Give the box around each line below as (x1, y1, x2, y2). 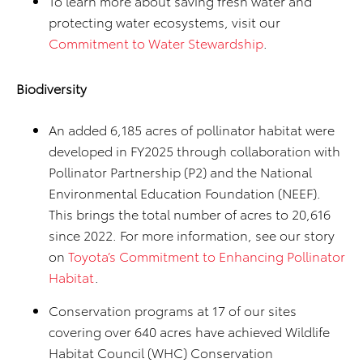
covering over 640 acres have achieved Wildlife (49, 322, 330, 341)
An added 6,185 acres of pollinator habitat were (49, 120, 335, 139)
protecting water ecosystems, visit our (49, 12, 280, 32)
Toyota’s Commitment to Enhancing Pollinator (68, 246, 345, 266)
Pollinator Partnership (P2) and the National (49, 162, 312, 181)
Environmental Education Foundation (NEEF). (49, 183, 321, 203)
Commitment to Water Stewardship (49, 33, 263, 53)
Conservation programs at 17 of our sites (49, 301, 297, 320)
